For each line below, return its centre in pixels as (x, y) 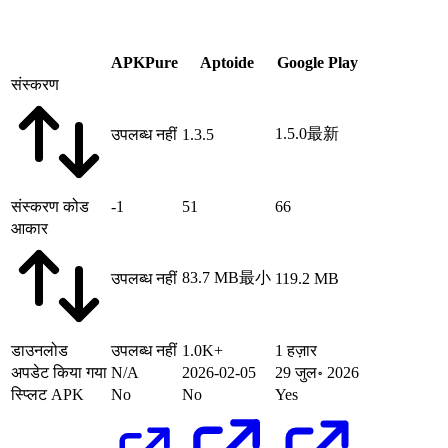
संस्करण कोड (50, 207)
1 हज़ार (296, 351)
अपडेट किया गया (59, 373)
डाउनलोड (39, 351)
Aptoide (226, 63)
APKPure (144, 63)
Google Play (317, 63)
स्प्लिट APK (47, 395)
